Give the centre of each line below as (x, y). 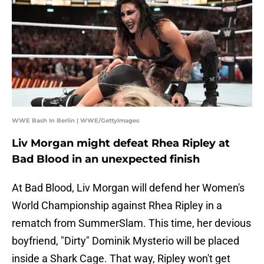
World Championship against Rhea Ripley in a (117, 206)
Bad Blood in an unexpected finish (106, 159)
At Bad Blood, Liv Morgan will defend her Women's (128, 188)
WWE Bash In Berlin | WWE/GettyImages (75, 121)
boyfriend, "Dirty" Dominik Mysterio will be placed (126, 241)
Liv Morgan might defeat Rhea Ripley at (121, 143)
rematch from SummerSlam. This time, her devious (131, 223)
